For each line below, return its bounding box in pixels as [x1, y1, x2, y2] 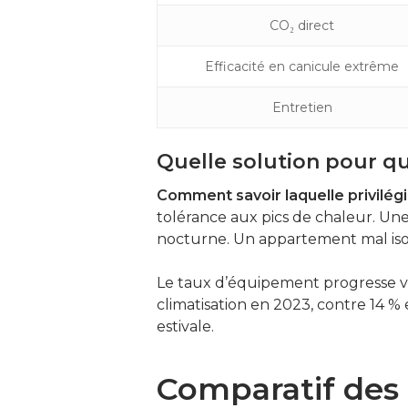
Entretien [271, 99, 332, 116]
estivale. [157, 318, 214, 335]
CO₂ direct [270, 17, 334, 34]
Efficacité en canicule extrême [205, 58, 399, 75]
